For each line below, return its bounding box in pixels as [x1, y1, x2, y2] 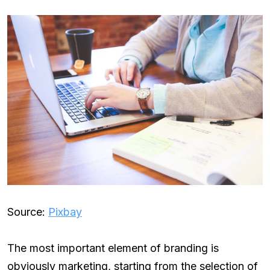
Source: [7, 206, 48, 219]
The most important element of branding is [7, 242, 219, 255]
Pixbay [48, 206, 82, 219]
